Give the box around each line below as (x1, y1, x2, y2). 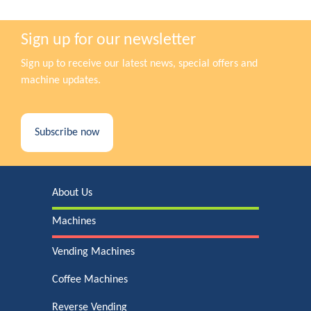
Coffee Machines (52, 274, 128, 285)
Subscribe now (35, 127, 99, 138)
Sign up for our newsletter (21, 32, 196, 49)
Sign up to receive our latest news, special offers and (21, 58, 258, 69)
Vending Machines (52, 246, 135, 258)
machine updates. (21, 75, 101, 86)
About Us (52, 187, 92, 199)
